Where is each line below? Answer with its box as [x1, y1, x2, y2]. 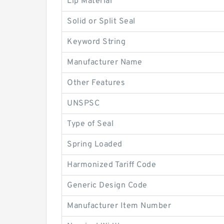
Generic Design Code [67, 180, 147, 190]
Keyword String [67, 37, 125, 47]
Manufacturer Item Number [67, 201, 171, 211]
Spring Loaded [67, 139, 122, 149]
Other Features [67, 78, 125, 88]
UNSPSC [67, 98, 99, 108]
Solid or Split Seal [67, 16, 135, 26]
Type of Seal [67, 119, 113, 129]
